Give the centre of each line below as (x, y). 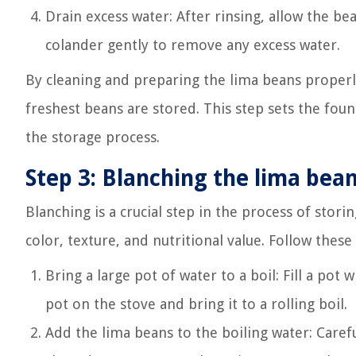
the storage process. (93, 137)
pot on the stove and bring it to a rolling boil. (196, 304)
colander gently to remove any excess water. (193, 45)
